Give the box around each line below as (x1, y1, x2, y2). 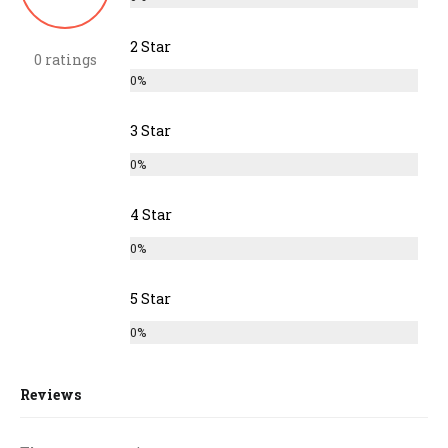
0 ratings (33, 49, 97, 69)
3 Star (130, 120, 171, 140)
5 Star (130, 288, 171, 308)
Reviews (20, 385, 81, 404)
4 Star (130, 204, 172, 224)
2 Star (130, 36, 171, 56)
